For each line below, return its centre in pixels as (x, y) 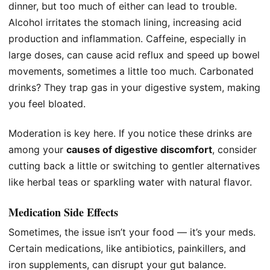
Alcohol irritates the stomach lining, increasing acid (125, 23)
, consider (234, 150)
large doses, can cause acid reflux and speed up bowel (134, 55)
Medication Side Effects (63, 212)
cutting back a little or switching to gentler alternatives (134, 166)
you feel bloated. (47, 104)
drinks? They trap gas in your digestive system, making (134, 88)
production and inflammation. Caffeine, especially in (127, 39)
